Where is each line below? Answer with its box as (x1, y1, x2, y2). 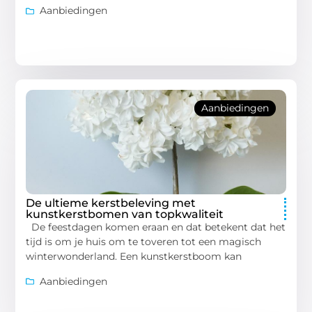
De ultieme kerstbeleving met (26, 196, 196, 210)
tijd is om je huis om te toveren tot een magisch (26, 235, 262, 249)
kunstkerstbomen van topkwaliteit (26, 208, 224, 221)
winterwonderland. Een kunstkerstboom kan (26, 250, 242, 263)
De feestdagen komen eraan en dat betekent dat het (26, 221, 286, 234)
